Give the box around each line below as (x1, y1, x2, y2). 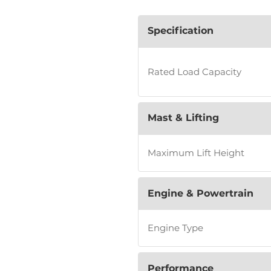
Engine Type (147, 222, 203, 234)
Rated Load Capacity (147, 65, 241, 77)
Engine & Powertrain (147, 187, 253, 199)
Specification (147, 25, 214, 37)
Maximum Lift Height (147, 146, 244, 158)
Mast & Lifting (147, 112, 219, 124)
